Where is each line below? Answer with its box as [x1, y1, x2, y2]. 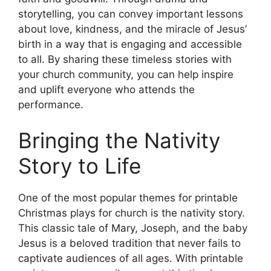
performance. [18, 98, 83, 111]
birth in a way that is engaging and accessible [18, 38, 242, 50]
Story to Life [18, 153, 141, 179]
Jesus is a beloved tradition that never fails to [18, 237, 241, 250]
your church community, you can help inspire [18, 68, 233, 80]
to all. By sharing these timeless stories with [18, 53, 232, 65]
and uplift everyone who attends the [18, 83, 195, 96]
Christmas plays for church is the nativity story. [18, 207, 245, 220]
